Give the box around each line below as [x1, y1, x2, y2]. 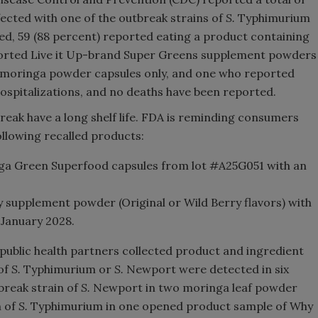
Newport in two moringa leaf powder [90, 280, 297, 295]
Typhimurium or [21, 262, 114, 276]
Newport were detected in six [126, 262, 289, 276]
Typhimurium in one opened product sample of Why [28, 299, 313, 313]
